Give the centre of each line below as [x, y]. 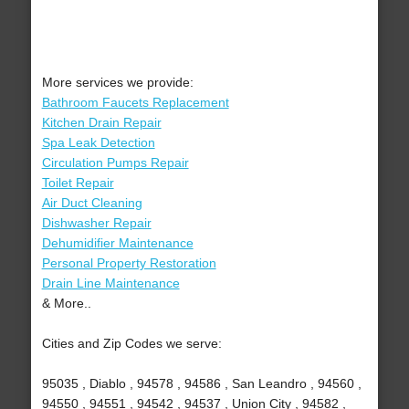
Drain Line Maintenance [110, 283]
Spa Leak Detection [98, 143]
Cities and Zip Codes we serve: [131, 344]
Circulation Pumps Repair [115, 163]
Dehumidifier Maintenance [117, 243]
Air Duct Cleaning [92, 203]
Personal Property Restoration [129, 263]
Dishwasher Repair [96, 223]
